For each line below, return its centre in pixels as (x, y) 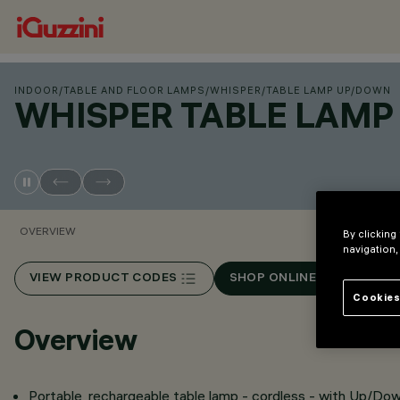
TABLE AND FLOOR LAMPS (134, 90)
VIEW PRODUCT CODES (104, 279)
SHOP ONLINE (273, 279)
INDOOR (37, 90)
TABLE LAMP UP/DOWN (329, 90)
